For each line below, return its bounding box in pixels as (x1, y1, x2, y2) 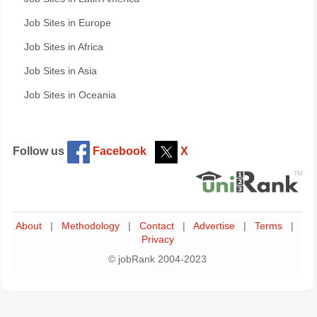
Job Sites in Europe (24, 18, 111, 28)
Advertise (193, 220, 235, 231)
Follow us (13, 145, 67, 157)
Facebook (90, 145, 146, 157)
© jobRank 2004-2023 (108, 253, 207, 265)
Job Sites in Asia (24, 66, 97, 76)
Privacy (141, 234, 174, 245)
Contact (139, 220, 174, 231)
